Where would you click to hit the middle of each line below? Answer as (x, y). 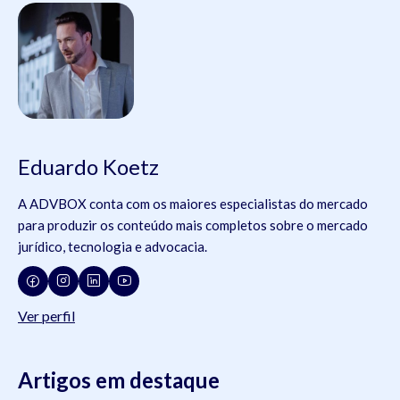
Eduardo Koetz (88, 166)
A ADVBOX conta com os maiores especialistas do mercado (193, 203)
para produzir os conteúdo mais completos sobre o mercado (193, 225)
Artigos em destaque (119, 379)
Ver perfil (46, 315)
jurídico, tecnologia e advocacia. (112, 246)
